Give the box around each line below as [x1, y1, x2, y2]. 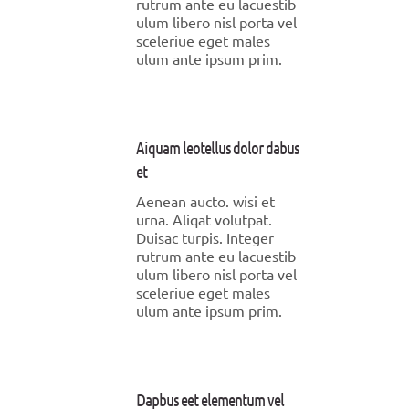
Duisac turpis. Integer [136, 228, 274, 246]
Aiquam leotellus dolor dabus [136, 137, 299, 158]
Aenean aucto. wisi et [136, 192, 275, 210]
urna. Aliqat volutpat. [136, 210, 272, 228]
